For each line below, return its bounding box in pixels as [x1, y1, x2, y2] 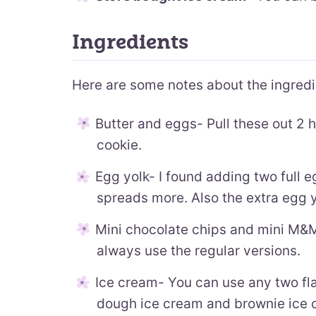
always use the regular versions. [97, 243, 300, 259]
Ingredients [72, 30, 188, 54]
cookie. [97, 137, 142, 153]
